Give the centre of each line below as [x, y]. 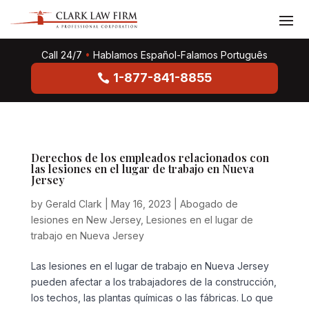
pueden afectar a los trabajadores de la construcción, [153, 281]
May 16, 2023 [141, 203]
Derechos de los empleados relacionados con [150, 157]
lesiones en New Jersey [86, 219]
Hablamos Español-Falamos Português [180, 55]
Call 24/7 [61, 55]
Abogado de [209, 203]
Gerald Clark [73, 203]
